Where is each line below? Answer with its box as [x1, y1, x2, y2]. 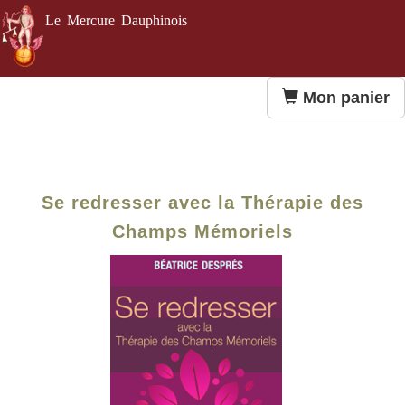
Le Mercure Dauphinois [45, 13, 187, 28]
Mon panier [303, 89, 390, 107]
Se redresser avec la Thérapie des [42, 193, 363, 212]
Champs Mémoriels [112, 221, 293, 241]
